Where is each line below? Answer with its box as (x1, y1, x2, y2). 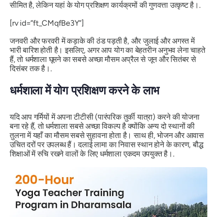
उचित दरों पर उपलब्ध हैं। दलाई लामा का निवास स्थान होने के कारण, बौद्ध (10, 139, 203, 149)
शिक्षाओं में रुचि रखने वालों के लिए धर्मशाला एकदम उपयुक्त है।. (10, 149, 174, 158)
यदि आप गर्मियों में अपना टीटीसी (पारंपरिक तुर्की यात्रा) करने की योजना (10, 112, 200, 122)
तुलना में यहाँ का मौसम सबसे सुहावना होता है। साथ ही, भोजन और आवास (10, 130, 204, 140)
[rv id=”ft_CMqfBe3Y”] (10, 18, 84, 28)
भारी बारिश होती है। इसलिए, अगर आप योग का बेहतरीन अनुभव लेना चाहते (10, 45, 205, 55)
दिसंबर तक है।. (10, 63, 52, 73)
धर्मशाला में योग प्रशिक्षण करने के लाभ (10, 83, 160, 97)
